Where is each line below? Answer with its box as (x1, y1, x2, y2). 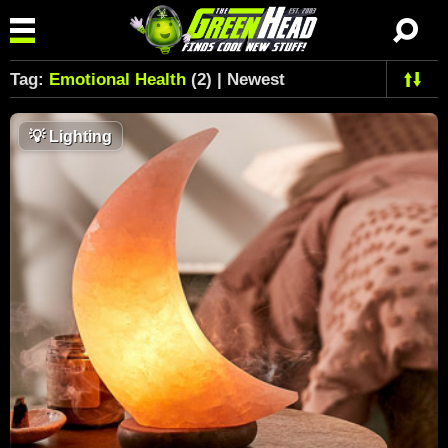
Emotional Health (49, 70, 186, 89)
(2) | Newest (186, 70, 285, 89)
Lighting (45, 128, 112, 145)
